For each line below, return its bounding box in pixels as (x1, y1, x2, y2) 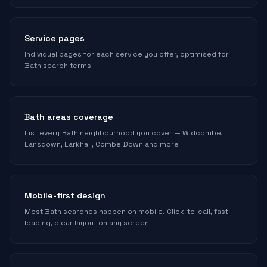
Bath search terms (24, 61, 91, 70)
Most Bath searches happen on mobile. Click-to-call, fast (24, 207, 228, 216)
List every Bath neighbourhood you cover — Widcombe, (24, 128, 223, 138)
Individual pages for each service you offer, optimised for (24, 49, 229, 59)
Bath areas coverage (24, 111, 113, 122)
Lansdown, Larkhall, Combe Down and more (24, 139, 179, 149)
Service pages (24, 33, 85, 44)
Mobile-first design (24, 190, 105, 201)
